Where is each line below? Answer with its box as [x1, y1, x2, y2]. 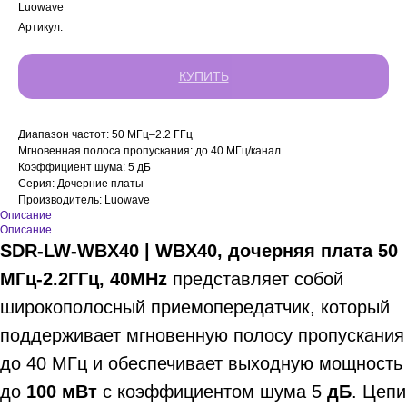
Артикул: [18, 21, 63, 34]
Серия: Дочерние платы [18, 177, 144, 190]
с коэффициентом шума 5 [97, 382, 322, 402]
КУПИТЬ [178, 69, 229, 84]
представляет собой [167, 269, 343, 289]
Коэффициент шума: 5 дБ [18, 161, 151, 174]
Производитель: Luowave [18, 194, 150, 206]
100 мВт [26, 382, 97, 402]
